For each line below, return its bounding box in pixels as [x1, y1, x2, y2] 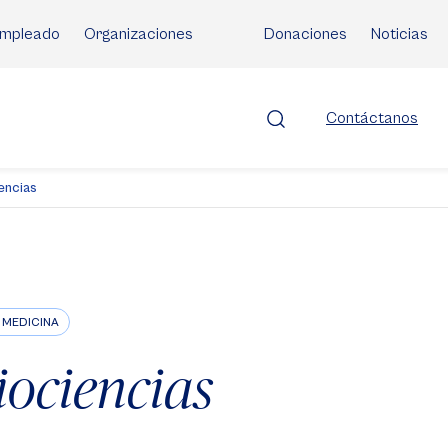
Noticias [371, 25, 428, 43]
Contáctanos [326, 109, 418, 127]
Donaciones [264, 25, 347, 43]
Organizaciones [84, 25, 193, 43]
